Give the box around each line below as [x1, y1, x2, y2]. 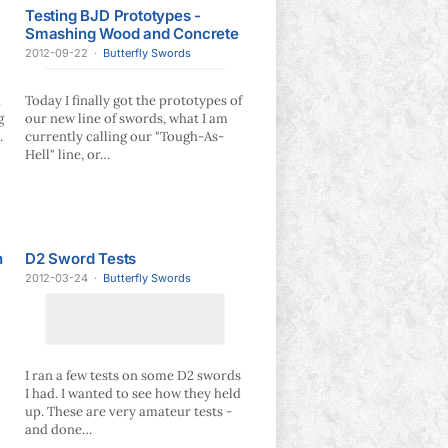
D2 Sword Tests [25, 248, 137, 268]
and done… [25, 420, 92, 438]
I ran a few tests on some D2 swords [25, 366, 241, 384]
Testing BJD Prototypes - [25, 6, 202, 25]
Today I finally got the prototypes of [25, 92, 242, 109]
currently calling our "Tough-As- [25, 128, 224, 145]
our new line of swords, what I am [25, 110, 228, 127]
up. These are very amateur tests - [25, 402, 232, 420]
